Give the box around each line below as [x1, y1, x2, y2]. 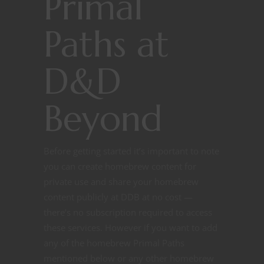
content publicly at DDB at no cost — [44, 191, 193, 203]
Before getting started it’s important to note [44, 145, 219, 157]
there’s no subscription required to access [44, 206, 212, 219]
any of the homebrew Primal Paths [44, 237, 184, 249]
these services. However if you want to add [44, 222, 217, 234]
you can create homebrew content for [44, 160, 196, 173]
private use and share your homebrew [44, 176, 199, 188]
